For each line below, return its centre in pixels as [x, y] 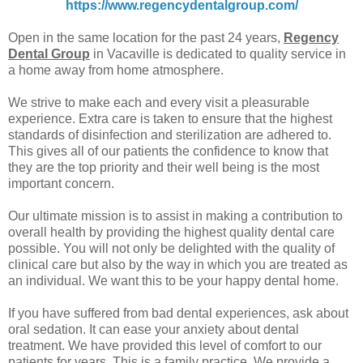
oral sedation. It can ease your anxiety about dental [154, 329]
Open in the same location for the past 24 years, [146, 37]
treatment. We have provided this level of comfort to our [165, 345]
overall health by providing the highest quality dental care [171, 232]
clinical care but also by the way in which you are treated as [178, 264]
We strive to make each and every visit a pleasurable [159, 102]
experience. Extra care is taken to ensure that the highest [170, 118]
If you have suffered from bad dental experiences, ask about [178, 313]
